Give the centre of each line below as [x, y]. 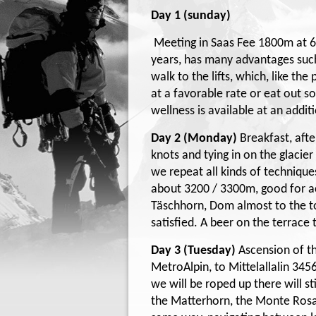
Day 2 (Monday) [195, 138]
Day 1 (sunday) [191, 16]
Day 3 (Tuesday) [195, 250]
